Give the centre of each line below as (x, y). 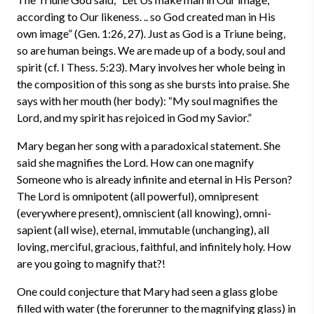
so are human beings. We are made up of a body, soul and (151, 50)
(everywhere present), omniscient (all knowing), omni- (144, 213)
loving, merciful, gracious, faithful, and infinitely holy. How (154, 246)
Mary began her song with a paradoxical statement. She (149, 145)
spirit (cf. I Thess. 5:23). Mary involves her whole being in (151, 67)
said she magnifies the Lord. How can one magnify (135, 162)
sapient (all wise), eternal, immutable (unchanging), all (143, 230)
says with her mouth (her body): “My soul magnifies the (147, 101)
